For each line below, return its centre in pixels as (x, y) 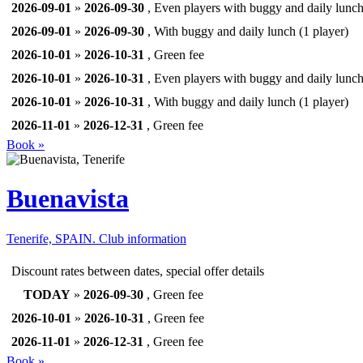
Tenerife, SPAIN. (53, 238)
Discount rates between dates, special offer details (138, 271)
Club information (143, 238)
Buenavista (68, 199)
